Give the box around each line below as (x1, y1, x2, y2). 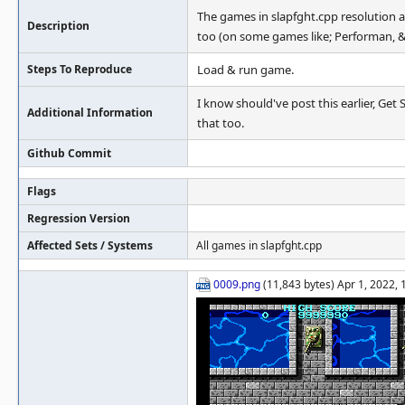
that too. (197, 115, 244, 131)
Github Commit (27, 146, 111, 161)
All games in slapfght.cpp (196, 238, 322, 253)
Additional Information (27, 105, 153, 120)
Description (27, 18, 89, 33)
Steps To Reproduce (27, 61, 132, 77)
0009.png (213, 277, 260, 292)
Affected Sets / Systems (27, 238, 153, 253)
